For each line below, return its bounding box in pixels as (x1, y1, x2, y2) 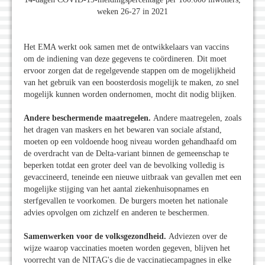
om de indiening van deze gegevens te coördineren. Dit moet (24, 54, 227, 64)
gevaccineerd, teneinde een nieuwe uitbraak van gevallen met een (24, 173, 241, 182)
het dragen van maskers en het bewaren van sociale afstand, (24, 125, 222, 135)
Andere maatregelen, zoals (153, 114, 241, 123)
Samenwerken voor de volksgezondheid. (24, 232, 169, 241)
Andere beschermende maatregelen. (24, 114, 153, 123)
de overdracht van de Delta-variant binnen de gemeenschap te (24, 149, 229, 159)
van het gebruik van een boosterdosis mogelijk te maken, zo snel (24, 78, 239, 88)
